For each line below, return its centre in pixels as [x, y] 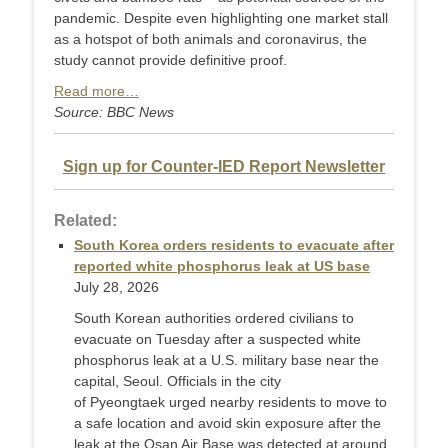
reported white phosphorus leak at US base [222, 266]
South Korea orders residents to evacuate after [234, 245]
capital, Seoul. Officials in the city [177, 381]
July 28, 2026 [116, 287]
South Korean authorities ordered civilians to [214, 318]
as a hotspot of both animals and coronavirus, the [210, 39]
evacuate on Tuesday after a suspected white [217, 339]
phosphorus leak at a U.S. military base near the [226, 360]
